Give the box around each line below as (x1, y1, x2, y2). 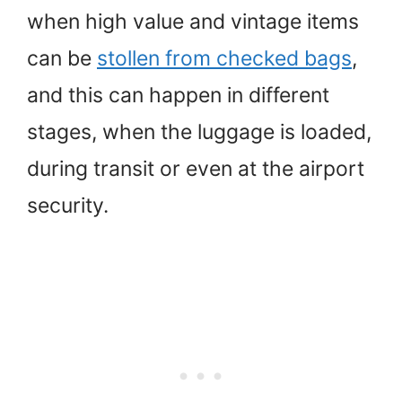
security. (27, 192, 109, 218)
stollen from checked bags (97, 45, 352, 71)
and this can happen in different (27, 82, 329, 108)
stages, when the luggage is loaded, (27, 118, 371, 144)
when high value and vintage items (27, 8, 359, 34)
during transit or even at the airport (27, 155, 364, 181)
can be (27, 45, 97, 71)
